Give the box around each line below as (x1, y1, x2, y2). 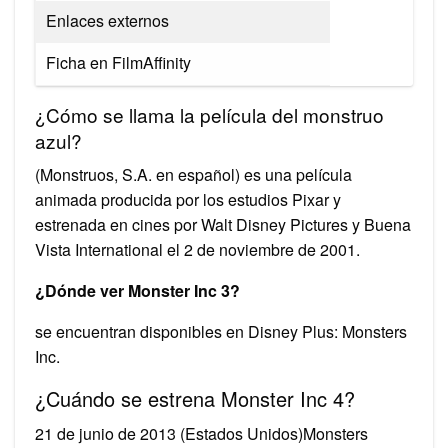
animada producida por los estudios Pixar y (35, 187, 341, 211)
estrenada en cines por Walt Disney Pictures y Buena (35, 212, 411, 236)
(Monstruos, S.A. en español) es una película (35, 162, 352, 186)
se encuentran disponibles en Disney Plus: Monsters (35, 319, 407, 343)
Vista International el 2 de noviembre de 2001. (35, 237, 360, 261)
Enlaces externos (46, 8, 169, 32)
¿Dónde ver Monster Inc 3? (35, 278, 240, 302)
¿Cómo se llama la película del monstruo (35, 100, 384, 128)
